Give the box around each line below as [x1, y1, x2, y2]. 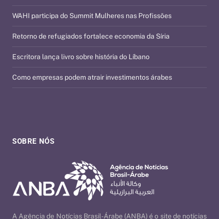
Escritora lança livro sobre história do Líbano [12, 52, 150, 61]
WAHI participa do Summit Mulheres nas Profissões [12, 11, 172, 20]
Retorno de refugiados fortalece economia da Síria [12, 32, 170, 40]
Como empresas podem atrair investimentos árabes [12, 73, 172, 81]
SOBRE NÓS [12, 136, 55, 146]
